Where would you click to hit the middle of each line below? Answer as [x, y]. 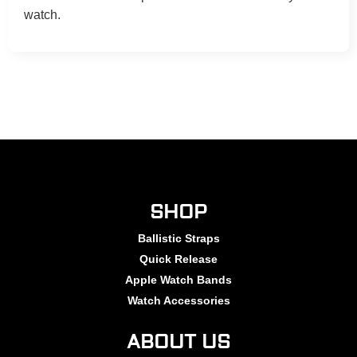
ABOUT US [178, 343]
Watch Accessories [178, 301]
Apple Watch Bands [178, 280]
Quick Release [178, 259]
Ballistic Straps [178, 239]
